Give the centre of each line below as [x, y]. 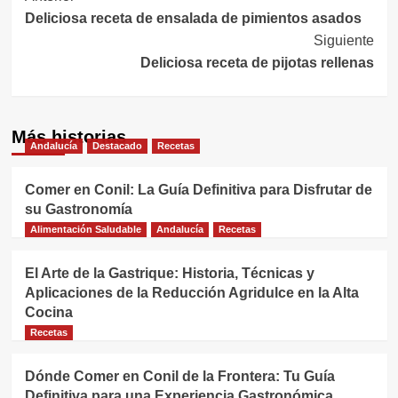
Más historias [68, 137]
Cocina [48, 313]
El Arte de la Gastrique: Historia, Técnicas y [169, 274]
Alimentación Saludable [85, 230]
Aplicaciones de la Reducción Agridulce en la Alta [191, 293]
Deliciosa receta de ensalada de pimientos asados [193, 19]
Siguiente [343, 41]
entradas [80, 58]
